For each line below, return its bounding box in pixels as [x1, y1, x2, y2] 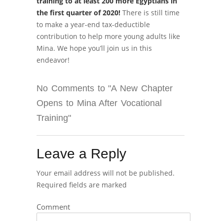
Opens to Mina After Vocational [37, 98, 162, 108]
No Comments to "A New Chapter [37, 83, 173, 93]
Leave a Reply [37, 146, 126, 161]
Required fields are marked [37, 180, 127, 189]
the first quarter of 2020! [37, 8, 120, 17]
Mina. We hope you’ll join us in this [37, 43, 152, 53]
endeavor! [37, 55, 70, 65]
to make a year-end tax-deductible [37, 20, 150, 29]
